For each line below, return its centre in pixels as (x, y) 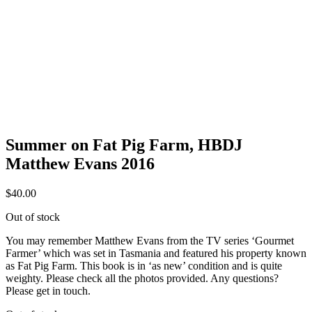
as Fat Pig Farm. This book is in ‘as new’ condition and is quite (144, 265)
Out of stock (33, 217)
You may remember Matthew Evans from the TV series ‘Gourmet (150, 240)
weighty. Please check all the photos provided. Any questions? (142, 278)
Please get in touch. (48, 290)
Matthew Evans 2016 (80, 163)
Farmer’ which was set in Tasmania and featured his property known (156, 253)
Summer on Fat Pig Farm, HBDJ (124, 145)
